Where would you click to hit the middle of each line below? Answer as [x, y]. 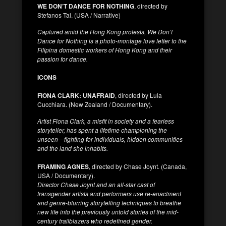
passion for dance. [63, 59]
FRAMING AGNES [63, 166]
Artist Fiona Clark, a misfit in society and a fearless [106, 121]
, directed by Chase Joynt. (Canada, [138, 166]
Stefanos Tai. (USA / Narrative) [79, 15]
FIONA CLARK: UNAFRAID [76, 95]
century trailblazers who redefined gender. [95, 220]
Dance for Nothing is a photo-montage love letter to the [112, 40]
